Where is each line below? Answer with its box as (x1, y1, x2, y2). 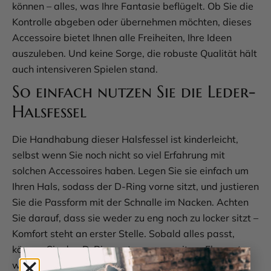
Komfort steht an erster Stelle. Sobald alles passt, (12, 227, 235, 240)
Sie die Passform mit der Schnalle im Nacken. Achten (12, 196, 249, 209)
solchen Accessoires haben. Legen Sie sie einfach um (12, 165, 249, 177)
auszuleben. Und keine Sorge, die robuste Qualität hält (12, 47, 257, 60)
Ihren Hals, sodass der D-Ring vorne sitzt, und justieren (12, 180, 259, 193)
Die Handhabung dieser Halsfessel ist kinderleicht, (12, 133, 238, 146)
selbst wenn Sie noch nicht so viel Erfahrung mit (12, 149, 225, 162)
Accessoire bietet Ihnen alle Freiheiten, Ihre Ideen (12, 31, 232, 44)
